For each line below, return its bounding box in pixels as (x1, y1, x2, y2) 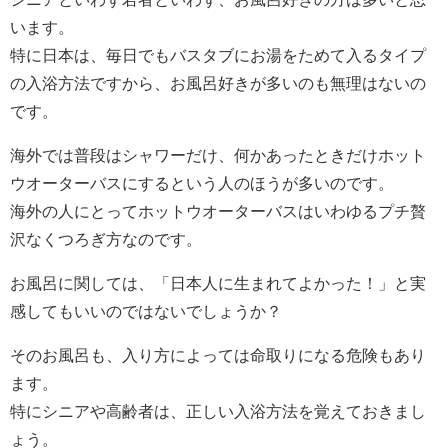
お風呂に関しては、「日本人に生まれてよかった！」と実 (10, 275, 426, 292)
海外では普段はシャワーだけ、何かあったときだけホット (10, 147, 426, 164)
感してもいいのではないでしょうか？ (10, 303, 282, 320)
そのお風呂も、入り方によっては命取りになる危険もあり (10, 347, 426, 364)
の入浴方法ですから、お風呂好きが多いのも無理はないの (10, 75, 426, 92)
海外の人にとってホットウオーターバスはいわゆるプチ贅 (10, 203, 426, 220)
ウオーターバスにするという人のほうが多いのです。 (10, 175, 394, 192)
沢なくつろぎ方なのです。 (10, 231, 202, 248)
